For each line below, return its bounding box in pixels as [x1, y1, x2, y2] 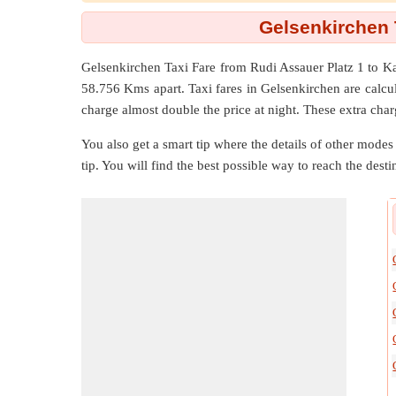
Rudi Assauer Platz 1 [249, 60, 365, 74]
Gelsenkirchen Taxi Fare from [81, 60, 250, 74]
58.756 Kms [81, 81, 150, 95]
